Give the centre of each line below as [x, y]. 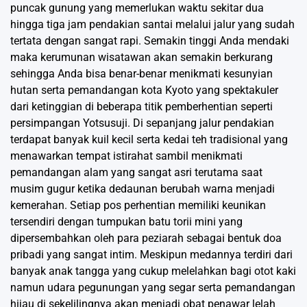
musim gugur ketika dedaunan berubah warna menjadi [143, 188]
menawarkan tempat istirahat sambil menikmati [126, 156]
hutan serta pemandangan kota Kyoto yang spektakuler [144, 90]
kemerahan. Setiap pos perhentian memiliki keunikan [138, 205]
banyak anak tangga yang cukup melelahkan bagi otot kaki [153, 271]
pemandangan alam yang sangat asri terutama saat [136, 172]
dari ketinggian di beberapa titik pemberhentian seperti [142, 106]
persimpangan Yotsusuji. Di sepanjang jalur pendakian [142, 123]
